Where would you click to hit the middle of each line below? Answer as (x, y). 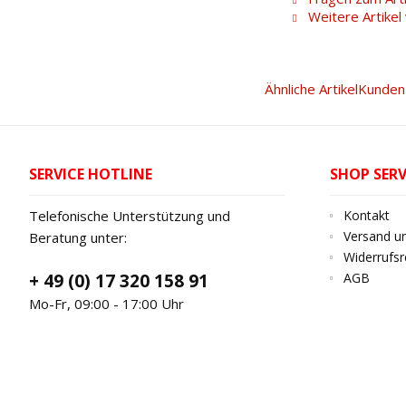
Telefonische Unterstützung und (130, 216)
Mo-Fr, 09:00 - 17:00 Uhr (106, 304)
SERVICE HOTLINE (91, 174)
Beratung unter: (78, 237)
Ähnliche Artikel (311, 89)
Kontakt (367, 215)
